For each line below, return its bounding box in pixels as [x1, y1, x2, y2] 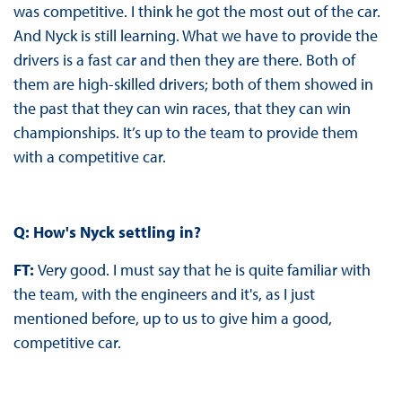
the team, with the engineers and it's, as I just [13, 284, 315, 305]
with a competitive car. [13, 146, 170, 168]
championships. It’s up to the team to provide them [13, 122, 358, 144]
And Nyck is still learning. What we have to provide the [13, 25, 378, 47]
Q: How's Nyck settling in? [13, 222, 205, 243]
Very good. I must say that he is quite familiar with [37, 259, 371, 281]
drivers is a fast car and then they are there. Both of [13, 49, 355, 71]
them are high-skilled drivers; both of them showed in [13, 74, 373, 95]
